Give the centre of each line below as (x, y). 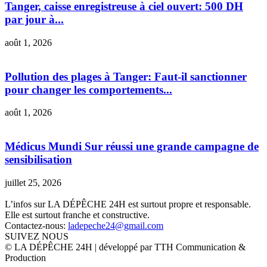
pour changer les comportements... (89, 89)
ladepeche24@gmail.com (116, 225)
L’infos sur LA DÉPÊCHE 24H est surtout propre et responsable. (128, 204)
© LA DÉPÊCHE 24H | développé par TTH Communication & (125, 247)
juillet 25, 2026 (33, 182)
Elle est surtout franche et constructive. (77, 215)
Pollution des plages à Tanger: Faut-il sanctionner (126, 76)
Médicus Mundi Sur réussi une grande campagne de (132, 146)
